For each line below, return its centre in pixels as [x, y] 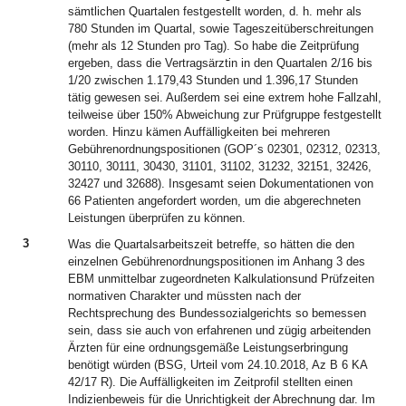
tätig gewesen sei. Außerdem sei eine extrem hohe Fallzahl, [225, 97]
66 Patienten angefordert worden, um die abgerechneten [214, 201]
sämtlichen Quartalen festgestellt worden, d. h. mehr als [215, 11]
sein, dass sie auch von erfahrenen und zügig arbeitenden [219, 330]
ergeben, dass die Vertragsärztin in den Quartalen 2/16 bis [220, 63]
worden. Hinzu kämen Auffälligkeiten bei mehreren [199, 132]
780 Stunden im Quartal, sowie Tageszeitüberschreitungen [221, 29]
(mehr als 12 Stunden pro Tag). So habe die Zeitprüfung [213, 46]
